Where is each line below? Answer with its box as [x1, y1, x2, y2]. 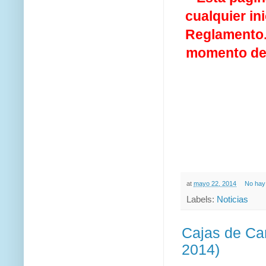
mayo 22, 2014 [194, 179, 236, 187]
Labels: [186, 194, 217, 204]
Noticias [217, 194, 248, 204]
